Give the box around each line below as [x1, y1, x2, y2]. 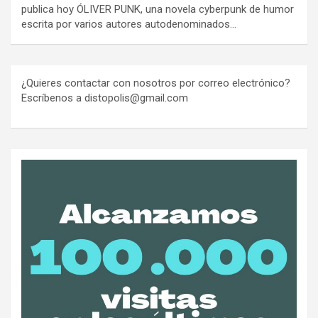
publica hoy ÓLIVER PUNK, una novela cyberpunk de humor [21, 3, 294, 16]
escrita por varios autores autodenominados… [21, 18, 236, 31]
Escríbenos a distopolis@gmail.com [21, 92, 188, 105]
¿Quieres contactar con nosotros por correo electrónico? [21, 77, 290, 90]
